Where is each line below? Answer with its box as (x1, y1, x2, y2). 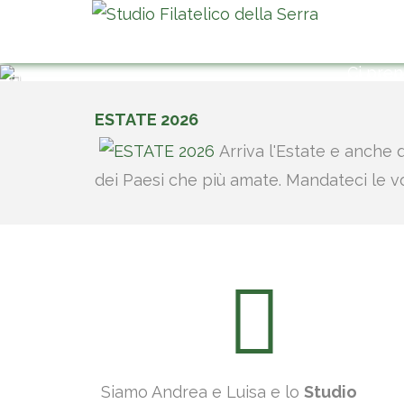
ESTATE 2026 (95, 110, 198, 129)
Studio (304, 382, 357, 401)
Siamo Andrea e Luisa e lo (101, 382, 304, 401)
